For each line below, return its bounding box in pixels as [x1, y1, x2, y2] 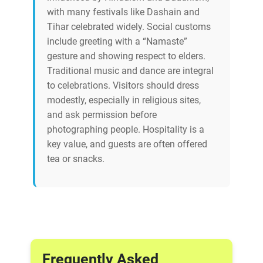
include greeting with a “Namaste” [47, 36, 187, 48]
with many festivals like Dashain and [47, 6, 200, 18]
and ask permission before [47, 109, 157, 121]
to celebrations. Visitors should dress [47, 80, 199, 92]
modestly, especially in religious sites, [47, 95, 201, 106]
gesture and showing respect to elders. [47, 50, 205, 62]
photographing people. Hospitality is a [47, 124, 204, 136]
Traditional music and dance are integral [47, 65, 214, 77]
